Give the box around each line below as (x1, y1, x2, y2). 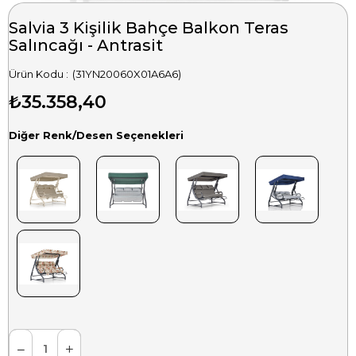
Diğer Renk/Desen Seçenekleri (9, 129, 184, 142)
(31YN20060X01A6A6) (70, 68, 181, 81)
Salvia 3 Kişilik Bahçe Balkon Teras (9, 18, 288, 38)
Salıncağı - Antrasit (9, 36, 163, 56)
